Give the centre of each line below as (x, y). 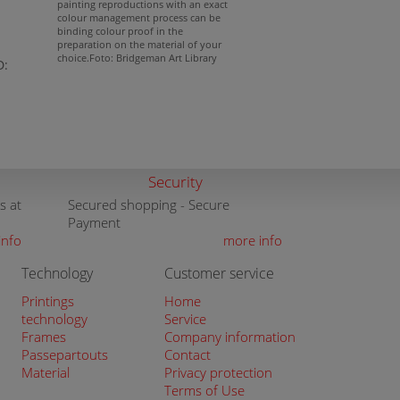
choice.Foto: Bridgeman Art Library (137, 58)
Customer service (219, 273)
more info (253, 240)
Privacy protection (218, 372)
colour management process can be (138, 17)
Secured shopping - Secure (149, 204)
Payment (94, 222)
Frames (44, 337)
